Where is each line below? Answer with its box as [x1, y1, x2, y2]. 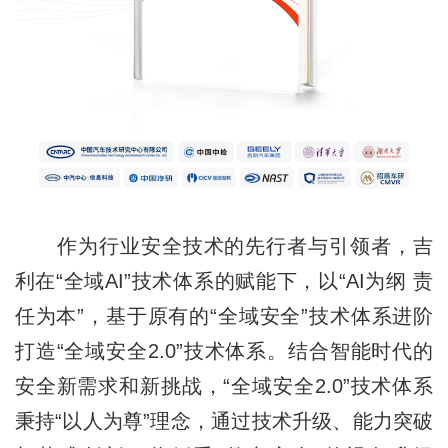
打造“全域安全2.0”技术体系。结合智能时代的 [14, 340, 434, 363]
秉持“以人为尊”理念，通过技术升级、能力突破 [14, 410, 434, 433]
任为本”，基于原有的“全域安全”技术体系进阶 [14, 305, 434, 328]
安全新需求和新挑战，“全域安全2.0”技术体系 [14, 375, 434, 398]
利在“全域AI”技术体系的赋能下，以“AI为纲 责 [14, 270, 434, 293]
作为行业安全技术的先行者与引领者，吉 [14, 235, 434, 258]
